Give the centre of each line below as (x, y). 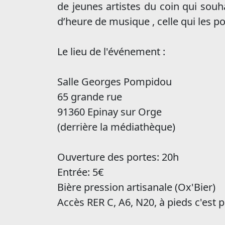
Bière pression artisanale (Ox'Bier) (136, 187)
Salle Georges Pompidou (115, 82)
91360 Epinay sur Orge (109, 112)
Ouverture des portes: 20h (118, 157)
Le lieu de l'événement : (111, 51)
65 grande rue (90, 97)
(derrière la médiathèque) (116, 127)
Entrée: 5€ (80, 172)
